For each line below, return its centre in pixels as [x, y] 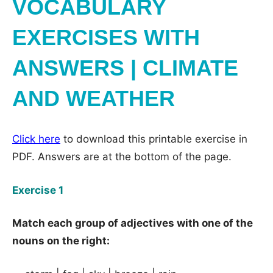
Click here [36, 139]
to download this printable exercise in [154, 139]
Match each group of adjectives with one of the [133, 223]
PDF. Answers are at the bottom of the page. [122, 157]
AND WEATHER [94, 98]
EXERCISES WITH [106, 37]
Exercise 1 [38, 190]
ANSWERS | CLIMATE [125, 68]
